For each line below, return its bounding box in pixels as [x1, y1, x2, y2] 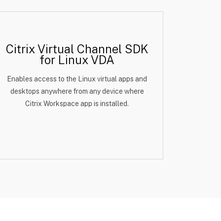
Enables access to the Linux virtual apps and [7, 75, 147, 83]
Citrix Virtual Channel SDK [5, 42, 148, 56]
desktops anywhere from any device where [10, 87, 144, 95]
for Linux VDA [39, 53, 114, 67]
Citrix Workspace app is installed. [25, 100, 129, 108]
